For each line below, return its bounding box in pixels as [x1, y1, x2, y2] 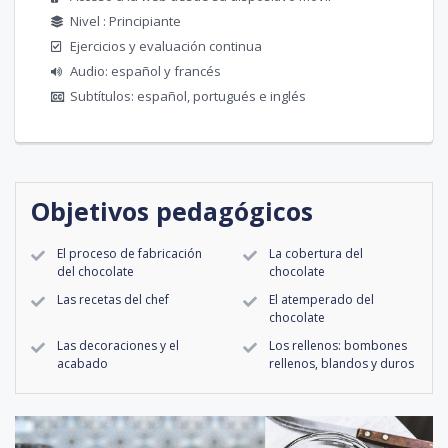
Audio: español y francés [70, 61, 221, 80]
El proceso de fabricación [57, 244, 202, 262]
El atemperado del [269, 290, 375, 308]
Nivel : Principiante [70, 11, 181, 30]
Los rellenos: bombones [269, 336, 408, 354]
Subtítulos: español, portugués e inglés [70, 86, 306, 105]
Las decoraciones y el [57, 336, 179, 354]
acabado [57, 354, 108, 372]
